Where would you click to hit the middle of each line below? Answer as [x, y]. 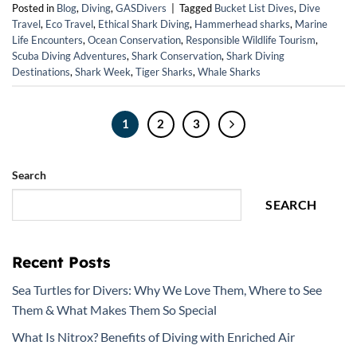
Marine [311, 24]
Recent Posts [61, 262]
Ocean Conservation [134, 39]
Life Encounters [47, 39]
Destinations [41, 71]
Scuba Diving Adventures [69, 55]
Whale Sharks [229, 71]
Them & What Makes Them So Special [114, 309]
